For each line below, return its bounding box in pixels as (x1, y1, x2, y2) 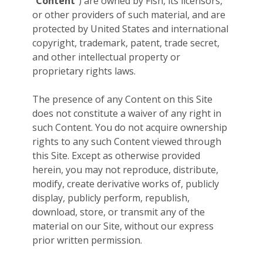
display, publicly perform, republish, (32, 191, 190, 205)
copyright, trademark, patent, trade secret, (32, 36, 220, 50)
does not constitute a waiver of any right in (32, 107, 221, 120)
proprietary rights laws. (32, 65, 138, 78)
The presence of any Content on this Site (32, 93, 213, 106)
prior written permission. (32, 234, 142, 247)
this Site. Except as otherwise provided (32, 149, 200, 163)
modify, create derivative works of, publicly (32, 177, 219, 191)
